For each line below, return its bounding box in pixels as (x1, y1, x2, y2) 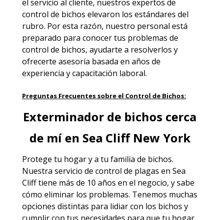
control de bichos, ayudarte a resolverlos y (22, 44, 178, 55)
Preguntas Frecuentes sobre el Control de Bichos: (22, 91, 186, 100)
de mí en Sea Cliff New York (29, 129, 191, 146)
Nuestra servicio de (22, 165, 95, 176)
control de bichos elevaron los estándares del (22, 8, 189, 20)
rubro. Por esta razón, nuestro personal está (22, 20, 188, 31)
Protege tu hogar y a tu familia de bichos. (22, 153, 173, 165)
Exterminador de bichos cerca (23, 108, 197, 125)
